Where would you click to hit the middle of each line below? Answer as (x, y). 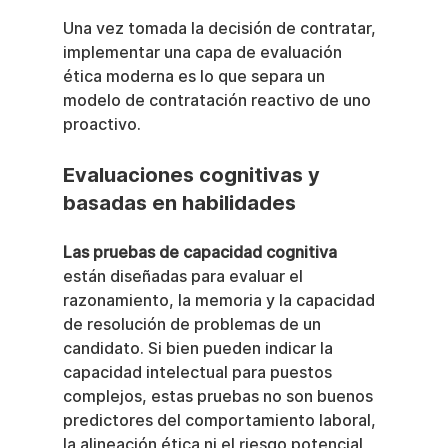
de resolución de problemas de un (193, 325)
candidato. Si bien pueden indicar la (199, 349)
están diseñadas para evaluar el (184, 277)
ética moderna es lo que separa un (195, 77)
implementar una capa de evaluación (204, 53)
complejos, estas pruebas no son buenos (219, 397)
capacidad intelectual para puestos (199, 373)
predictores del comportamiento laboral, (221, 421)
